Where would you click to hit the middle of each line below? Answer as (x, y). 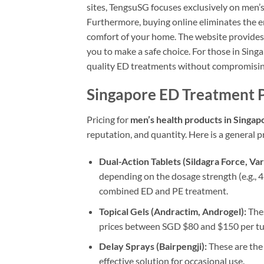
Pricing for (108, 120)
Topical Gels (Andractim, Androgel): (172, 211)
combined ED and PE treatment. (163, 190)
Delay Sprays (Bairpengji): (153, 246)
